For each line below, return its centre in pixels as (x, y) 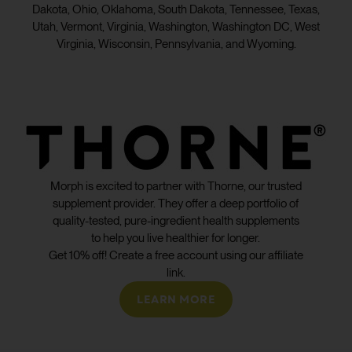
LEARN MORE (176, 299)
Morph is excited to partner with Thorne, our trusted (176, 186)
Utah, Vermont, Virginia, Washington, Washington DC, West (176, 26)
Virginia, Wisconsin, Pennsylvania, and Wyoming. (176, 44)
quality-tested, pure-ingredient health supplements (176, 220)
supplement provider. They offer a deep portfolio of (176, 203)
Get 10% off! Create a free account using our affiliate (176, 255)
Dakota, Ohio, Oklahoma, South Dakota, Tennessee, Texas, (176, 9)
